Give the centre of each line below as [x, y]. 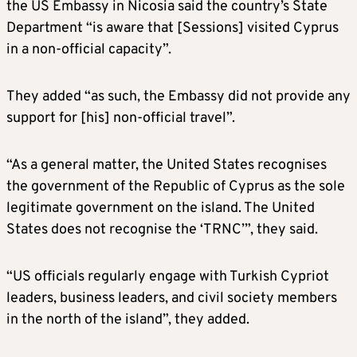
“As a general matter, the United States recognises [167, 165]
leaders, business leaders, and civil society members [172, 298]
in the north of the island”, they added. [128, 320]
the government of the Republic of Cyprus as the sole [176, 186]
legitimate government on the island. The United [161, 208]
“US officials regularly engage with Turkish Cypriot [168, 277]
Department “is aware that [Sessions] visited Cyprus [173, 28]
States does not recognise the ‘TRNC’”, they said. [162, 229]
